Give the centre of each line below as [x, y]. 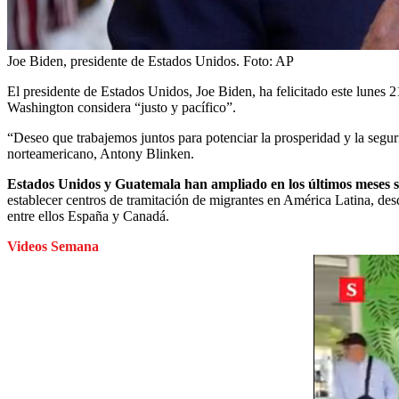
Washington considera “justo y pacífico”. [122, 107]
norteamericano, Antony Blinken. [101, 154]
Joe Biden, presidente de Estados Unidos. [123, 61]
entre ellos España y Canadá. [88, 216]
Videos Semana [53, 246]
